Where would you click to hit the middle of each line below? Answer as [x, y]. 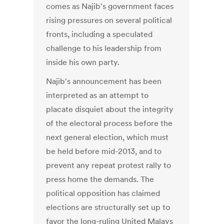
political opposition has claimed [103, 193]
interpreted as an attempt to [97, 95]
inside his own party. [83, 62]
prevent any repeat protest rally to [109, 165]
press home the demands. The [100, 179]
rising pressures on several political [109, 20]
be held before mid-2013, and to [104, 151]
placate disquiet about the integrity [110, 109]
